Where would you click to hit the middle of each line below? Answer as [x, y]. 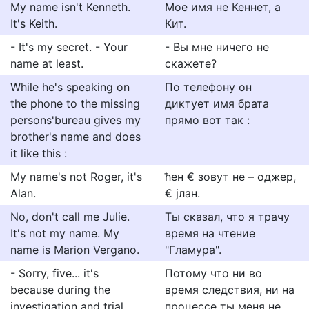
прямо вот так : [207, 120]
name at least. [47, 63]
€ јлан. [182, 193]
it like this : [39, 153]
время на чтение [210, 233]
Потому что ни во [213, 273]
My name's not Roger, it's [76, 177]
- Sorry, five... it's [54, 273]
